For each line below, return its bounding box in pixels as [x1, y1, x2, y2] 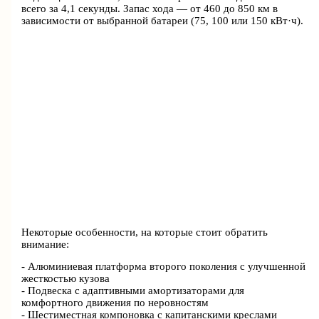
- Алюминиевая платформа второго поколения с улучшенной [21, 261, 306, 273]
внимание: [21, 238, 70, 250]
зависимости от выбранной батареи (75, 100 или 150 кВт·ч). [21, 15, 304, 27]
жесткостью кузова [21, 273, 110, 285]
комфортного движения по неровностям [21, 297, 209, 309]
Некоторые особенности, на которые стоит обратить [21, 226, 268, 238]
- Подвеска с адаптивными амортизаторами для [21, 285, 245, 297]
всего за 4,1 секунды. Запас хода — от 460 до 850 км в [21, 3, 278, 15]
